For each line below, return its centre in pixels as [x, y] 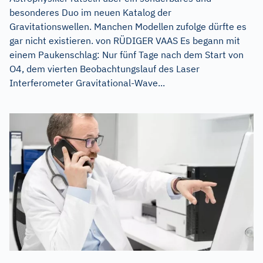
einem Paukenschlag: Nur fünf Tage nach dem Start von [127, 55]
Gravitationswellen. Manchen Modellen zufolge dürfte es [128, 27]
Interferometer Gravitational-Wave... [87, 83]
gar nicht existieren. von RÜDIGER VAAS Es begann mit [125, 41]
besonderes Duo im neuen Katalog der [90, 13]
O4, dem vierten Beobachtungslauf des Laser [104, 69]
